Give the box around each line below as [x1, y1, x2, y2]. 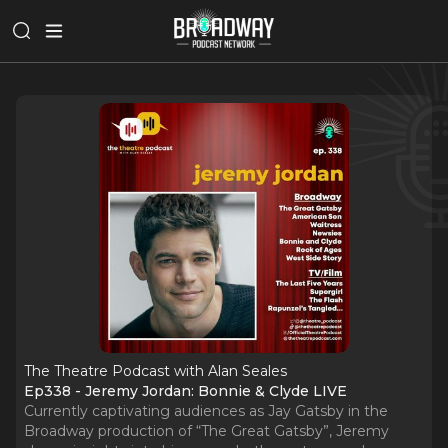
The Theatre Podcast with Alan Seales [24, 362, 287, 380]
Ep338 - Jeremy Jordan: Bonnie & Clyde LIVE [24, 382, 347, 400]
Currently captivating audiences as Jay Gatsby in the [24, 402, 388, 420]
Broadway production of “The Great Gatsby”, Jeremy [24, 422, 389, 440]
